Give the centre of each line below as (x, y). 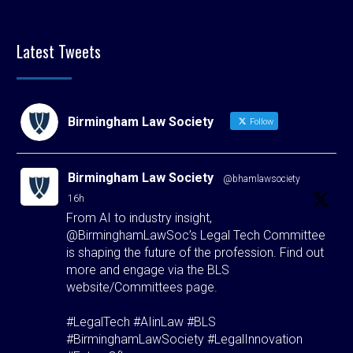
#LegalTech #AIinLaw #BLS (141, 321)
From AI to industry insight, (139, 217)
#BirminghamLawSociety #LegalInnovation (184, 339)
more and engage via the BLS (148, 269)
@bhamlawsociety (262, 178)
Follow (260, 121)
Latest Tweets (59, 51)
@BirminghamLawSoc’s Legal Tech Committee (196, 235)
